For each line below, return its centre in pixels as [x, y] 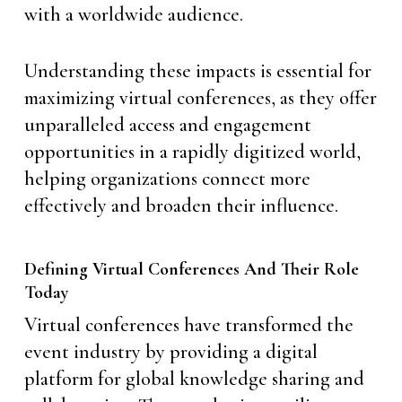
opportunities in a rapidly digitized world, [192, 152]
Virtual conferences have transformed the [188, 325]
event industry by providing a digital [170, 352]
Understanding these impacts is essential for [197, 71]
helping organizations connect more [167, 179]
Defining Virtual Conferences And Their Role [191, 269]
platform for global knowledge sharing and [194, 379]
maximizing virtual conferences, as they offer [200, 98]
